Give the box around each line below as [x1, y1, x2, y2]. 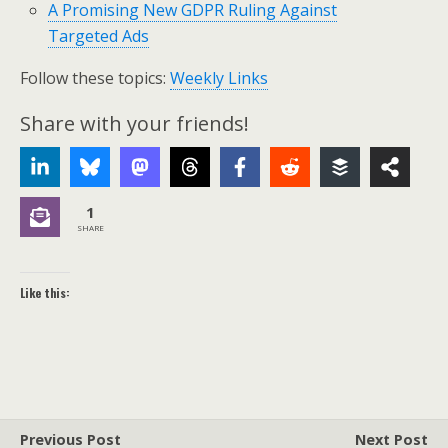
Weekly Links [170, 67, 268, 89]
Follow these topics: [20, 67, 170, 89]
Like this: [20, 284, 70, 301]
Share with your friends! [20, 110, 249, 137]
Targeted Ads [48, 25, 150, 47]
